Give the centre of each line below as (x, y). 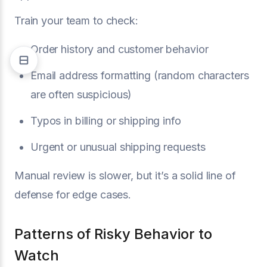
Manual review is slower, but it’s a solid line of (125, 175)
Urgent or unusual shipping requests (118, 147)
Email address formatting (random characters (140, 75)
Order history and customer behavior (119, 49)
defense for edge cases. (73, 194)
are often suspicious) (81, 94)
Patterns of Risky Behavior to (113, 234)
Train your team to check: (76, 20)
